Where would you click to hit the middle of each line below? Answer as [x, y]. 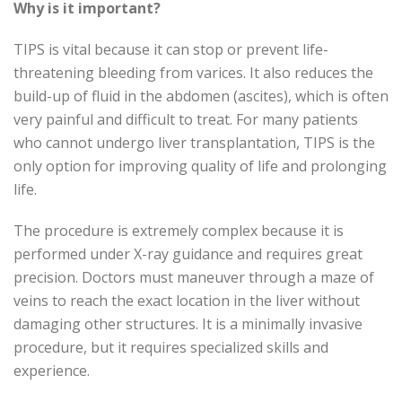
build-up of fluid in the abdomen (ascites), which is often [201, 96]
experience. [52, 371]
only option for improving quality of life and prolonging [200, 166]
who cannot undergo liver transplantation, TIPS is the [194, 143]
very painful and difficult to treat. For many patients [186, 119]
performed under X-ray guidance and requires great [188, 254]
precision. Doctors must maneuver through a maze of [194, 277]
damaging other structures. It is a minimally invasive [188, 324]
